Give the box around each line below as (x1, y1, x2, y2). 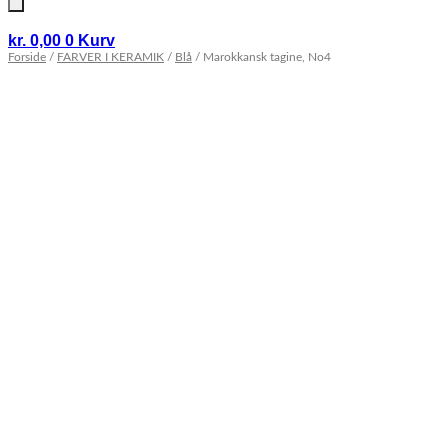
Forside (8, 50, 46, 63)
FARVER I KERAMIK (57, 50, 164, 63)
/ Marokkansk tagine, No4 (192, 50, 331, 63)
